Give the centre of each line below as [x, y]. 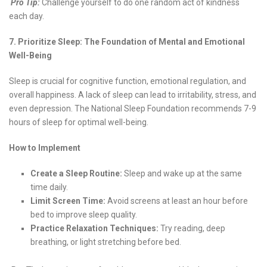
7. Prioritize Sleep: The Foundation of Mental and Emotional [127, 42]
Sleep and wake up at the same [183, 174]
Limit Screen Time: [68, 201]
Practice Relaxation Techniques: [94, 229]
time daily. [49, 187]
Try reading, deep [192, 229]
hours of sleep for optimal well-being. [79, 122]
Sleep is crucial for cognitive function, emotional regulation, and [128, 81]
